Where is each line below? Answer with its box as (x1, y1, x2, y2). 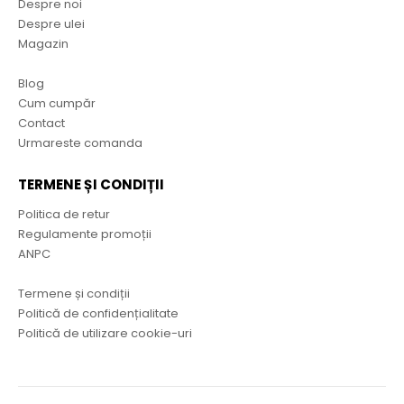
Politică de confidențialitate (18, 304, 179, 322)
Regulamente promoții (18, 225, 151, 243)
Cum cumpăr (18, 95, 96, 113)
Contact (18, 115, 65, 133)
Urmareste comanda (18, 134, 142, 152)
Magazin (18, 35, 69, 53)
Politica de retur (18, 205, 110, 223)
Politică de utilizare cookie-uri (18, 324, 192, 342)
